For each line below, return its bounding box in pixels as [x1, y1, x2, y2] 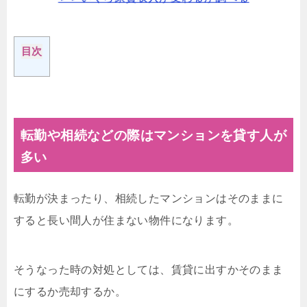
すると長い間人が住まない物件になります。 [14, 214, 238, 226]
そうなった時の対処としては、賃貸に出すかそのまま [14, 263, 284, 275]
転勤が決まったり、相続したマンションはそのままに [14, 192, 284, 204]
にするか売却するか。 [14, 285, 126, 297]
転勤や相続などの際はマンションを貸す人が [21, 127, 286, 143]
